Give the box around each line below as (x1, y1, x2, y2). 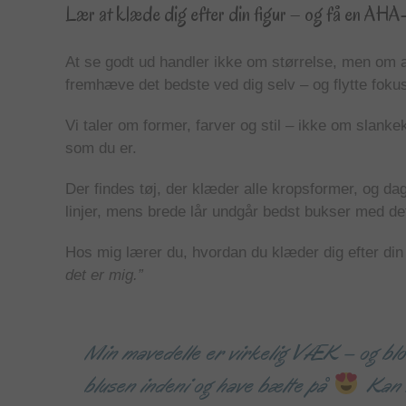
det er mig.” (65, 266, 143, 284)
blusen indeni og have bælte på (85, 371, 333, 400)
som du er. (65, 139, 137, 157)
